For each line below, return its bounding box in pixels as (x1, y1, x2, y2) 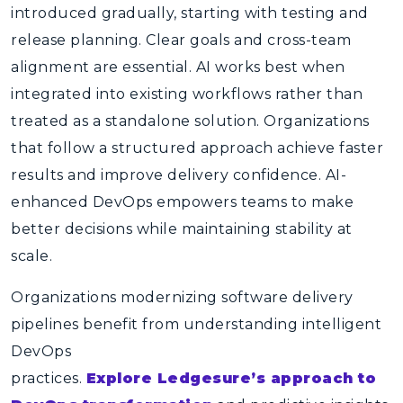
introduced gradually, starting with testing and (11, 4, 369, 22)
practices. (11, 370, 86, 387)
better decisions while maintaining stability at (11, 220, 353, 237)
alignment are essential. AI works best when (11, 58, 345, 76)
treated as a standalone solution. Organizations (11, 112, 370, 130)
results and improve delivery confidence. (11, 166, 326, 184)
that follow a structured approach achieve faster (11, 139, 383, 157)
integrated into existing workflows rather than (11, 85, 363, 103)
